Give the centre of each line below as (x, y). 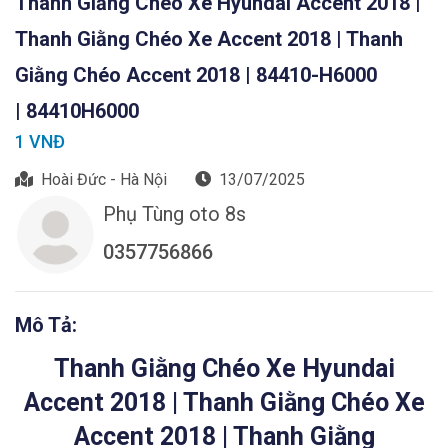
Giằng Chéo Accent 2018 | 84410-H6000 (198, 75)
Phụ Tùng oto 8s (174, 214)
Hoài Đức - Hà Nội (104, 179)
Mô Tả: (46, 325)
